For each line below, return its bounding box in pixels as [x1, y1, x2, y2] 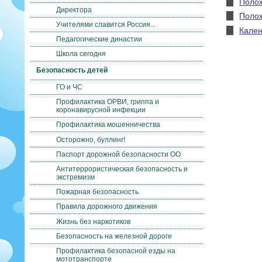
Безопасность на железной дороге [56, 232, 172, 240]
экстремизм [56, 173, 95, 181]
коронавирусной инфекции [56, 106, 146, 115]
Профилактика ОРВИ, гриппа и [56, 98, 159, 106]
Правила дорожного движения [56, 202, 157, 211]
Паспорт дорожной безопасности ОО [56, 150, 181, 158]
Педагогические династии [56, 35, 142, 44]
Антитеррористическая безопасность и [56, 164, 188, 173]
